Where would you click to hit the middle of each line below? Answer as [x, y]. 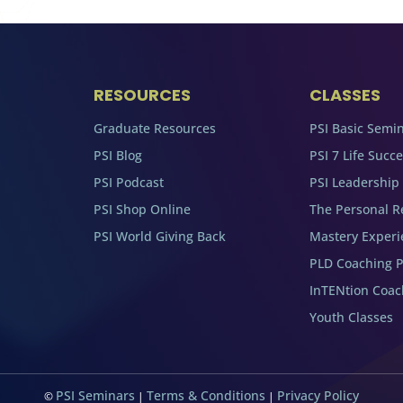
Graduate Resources [155, 129]
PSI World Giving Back [160, 237]
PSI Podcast [129, 183]
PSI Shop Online [142, 210]
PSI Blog [118, 156]
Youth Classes [351, 318]
